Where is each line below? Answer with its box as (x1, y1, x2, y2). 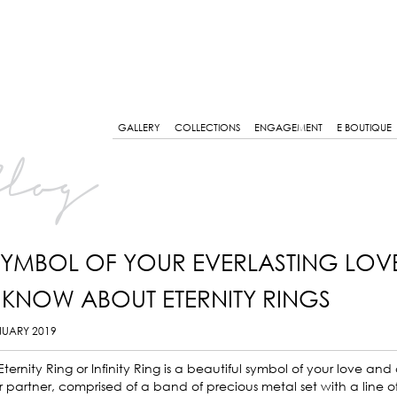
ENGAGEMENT (253, 121, 323, 133)
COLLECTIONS (174, 121, 240, 133)
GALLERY (117, 121, 160, 133)
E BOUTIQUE (336, 121, 392, 133)
